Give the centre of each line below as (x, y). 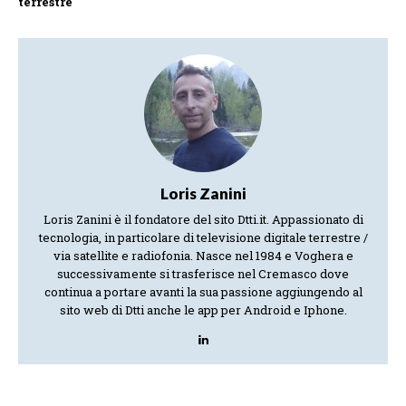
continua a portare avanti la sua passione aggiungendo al (203, 291)
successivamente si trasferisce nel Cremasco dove (203, 273)
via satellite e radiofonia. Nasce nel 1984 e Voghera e (203, 255)
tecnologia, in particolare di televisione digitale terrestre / (203, 237)
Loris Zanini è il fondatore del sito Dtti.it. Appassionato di (203, 219)
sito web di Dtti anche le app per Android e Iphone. (203, 309)
